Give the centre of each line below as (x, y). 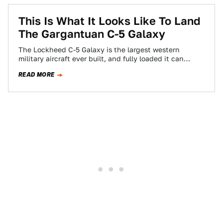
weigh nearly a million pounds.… (73, 68)
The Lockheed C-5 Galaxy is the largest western (99, 50)
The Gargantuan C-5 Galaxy (92, 34)
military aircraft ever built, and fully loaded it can (101, 59)
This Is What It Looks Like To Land (110, 21)
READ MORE (37, 75)
